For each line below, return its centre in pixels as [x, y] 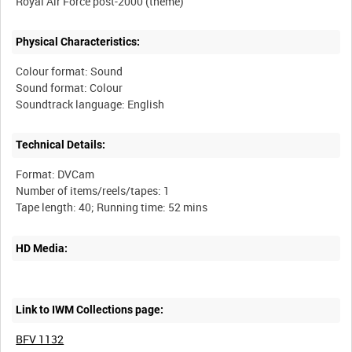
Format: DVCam [55, 174]
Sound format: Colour [70, 87]
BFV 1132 [40, 339]
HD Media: [42, 248]
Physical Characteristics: [78, 42]
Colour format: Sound [70, 71]
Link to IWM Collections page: [90, 310]
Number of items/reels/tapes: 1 [93, 191]
